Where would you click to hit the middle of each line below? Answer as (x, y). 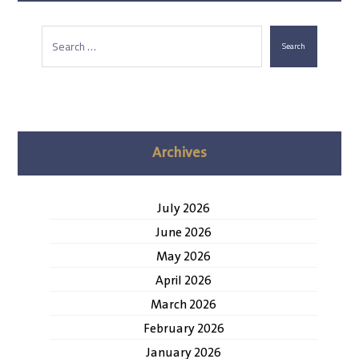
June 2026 (184, 232)
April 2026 (184, 280)
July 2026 (184, 208)
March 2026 (184, 305)
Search (293, 46)
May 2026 (184, 256)
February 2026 (184, 329)
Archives (179, 153)
